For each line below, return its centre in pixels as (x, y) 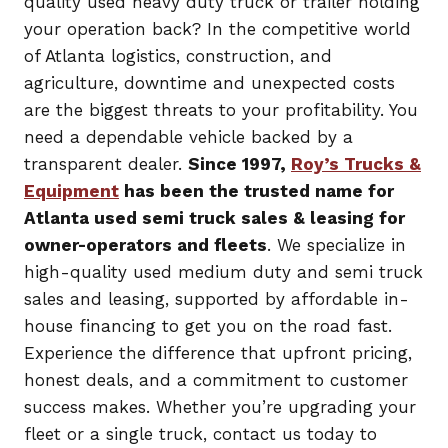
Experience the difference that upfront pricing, (218, 353)
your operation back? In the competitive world (217, 29)
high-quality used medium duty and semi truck (223, 272)
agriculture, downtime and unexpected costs (209, 83)
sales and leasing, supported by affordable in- (216, 299)
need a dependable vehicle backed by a (188, 137)
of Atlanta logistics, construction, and (178, 56)
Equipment (71, 191)
